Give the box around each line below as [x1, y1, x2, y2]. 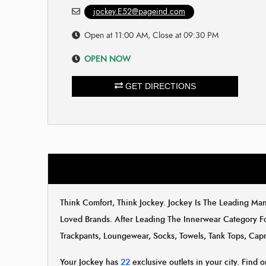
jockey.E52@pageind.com [93, 5, 185, 17]
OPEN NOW [84, 53, 131, 65]
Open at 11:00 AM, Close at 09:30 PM [84, 29, 218, 41]
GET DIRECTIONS [122, 81, 196, 91]
